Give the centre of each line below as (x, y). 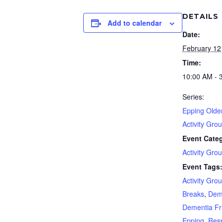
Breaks (193, 194)
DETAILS (200, 16)
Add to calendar (135, 23)
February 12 (202, 48)
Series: (193, 97)
